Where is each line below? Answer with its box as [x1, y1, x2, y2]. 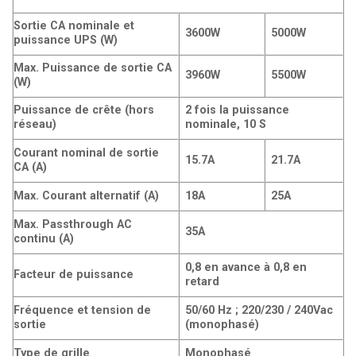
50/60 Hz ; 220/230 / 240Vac [185, 303, 334, 317]
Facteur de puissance [14, 267, 133, 281]
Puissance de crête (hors [14, 103, 154, 117]
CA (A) [14, 160, 47, 174]
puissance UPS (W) [14, 33, 118, 47]
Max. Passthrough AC [14, 217, 132, 231]
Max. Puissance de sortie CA [14, 60, 172, 75]
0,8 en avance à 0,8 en [185, 260, 308, 274]
